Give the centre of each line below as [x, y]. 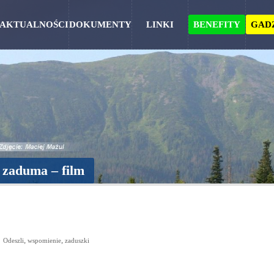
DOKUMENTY [101, 24]
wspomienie [44, 240]
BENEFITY [217, 24]
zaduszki [77, 240]
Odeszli [13, 240]
